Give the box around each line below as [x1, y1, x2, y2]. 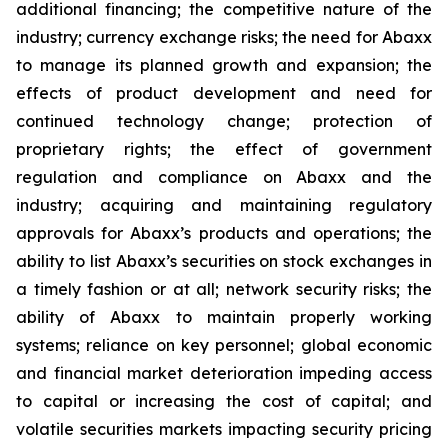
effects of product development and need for [16, 83, 432, 103]
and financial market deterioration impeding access [16, 363, 432, 383]
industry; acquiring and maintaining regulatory [16, 195, 432, 215]
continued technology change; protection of [16, 111, 432, 131]
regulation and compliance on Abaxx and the [16, 167, 432, 187]
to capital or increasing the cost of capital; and [16, 391, 432, 411]
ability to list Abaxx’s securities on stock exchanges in [16, 251, 432, 271]
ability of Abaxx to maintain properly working [16, 307, 432, 327]
